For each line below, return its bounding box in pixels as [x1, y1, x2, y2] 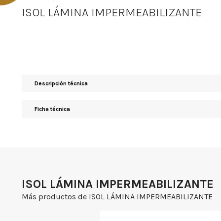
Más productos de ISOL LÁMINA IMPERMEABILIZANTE [22, 192, 213, 202]
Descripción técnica [35, 80, 88, 87]
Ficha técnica [35, 106, 70, 113]
